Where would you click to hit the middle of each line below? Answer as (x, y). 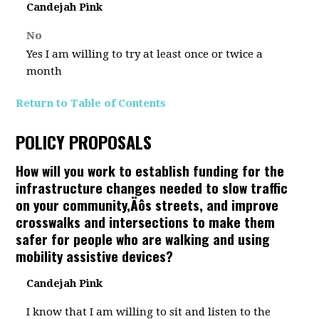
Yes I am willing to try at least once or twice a (145, 54)
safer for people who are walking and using (143, 239)
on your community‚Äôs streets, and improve (147, 204)
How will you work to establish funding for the (150, 170)
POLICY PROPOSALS (84, 142)
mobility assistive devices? (95, 256)
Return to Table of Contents (91, 103)
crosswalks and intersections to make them (146, 221)
